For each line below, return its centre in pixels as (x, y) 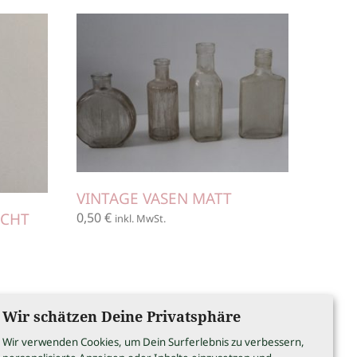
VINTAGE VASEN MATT (155, 198)
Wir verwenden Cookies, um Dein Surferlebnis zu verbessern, (153, 342)
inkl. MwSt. (141, 218)
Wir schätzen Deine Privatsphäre (122, 316)
